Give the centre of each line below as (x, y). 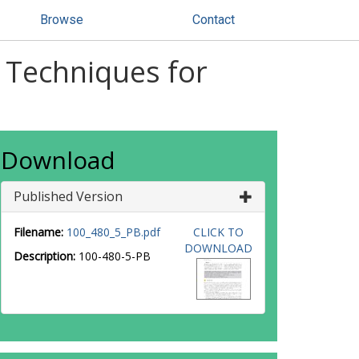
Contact (214, 20)
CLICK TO (218, 232)
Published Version (68, 196)
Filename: (38, 232)
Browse (62, 20)
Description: (44, 256)
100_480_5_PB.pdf (113, 232)
